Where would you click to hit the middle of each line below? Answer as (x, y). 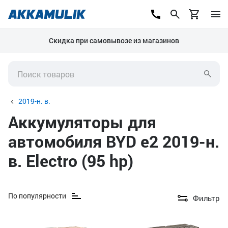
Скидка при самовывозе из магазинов (114, 40)
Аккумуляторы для (82, 122)
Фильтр (206, 198)
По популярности (37, 196)
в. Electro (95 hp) (71, 161)
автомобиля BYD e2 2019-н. (114, 141)
